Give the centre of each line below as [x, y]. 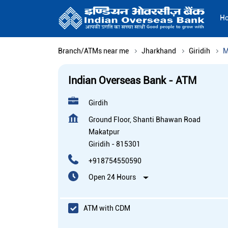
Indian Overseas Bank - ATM [132, 81]
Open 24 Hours [112, 177]
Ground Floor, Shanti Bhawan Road [145, 120]
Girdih [98, 103]
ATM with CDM [107, 208]
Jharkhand [159, 51]
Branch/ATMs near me [93, 51]
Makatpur [104, 132]
